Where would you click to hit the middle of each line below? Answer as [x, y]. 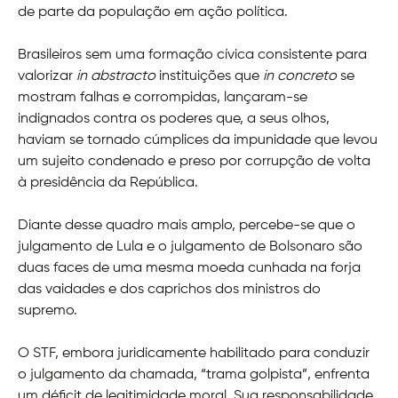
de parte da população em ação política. [153, 13]
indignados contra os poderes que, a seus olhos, [174, 119]
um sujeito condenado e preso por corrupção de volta [194, 162]
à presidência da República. [108, 183]
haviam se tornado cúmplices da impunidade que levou [198, 141]
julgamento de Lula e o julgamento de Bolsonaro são [190, 247]
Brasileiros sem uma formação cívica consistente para [192, 56]
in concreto [300, 77]
